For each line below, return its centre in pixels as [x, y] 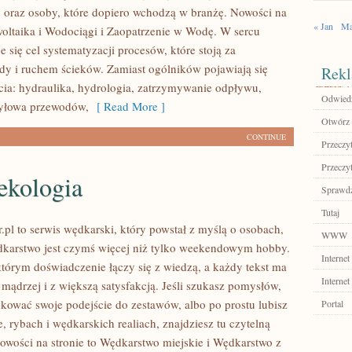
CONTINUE [266, 137]
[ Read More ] [127, 106]
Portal [332, 303]
